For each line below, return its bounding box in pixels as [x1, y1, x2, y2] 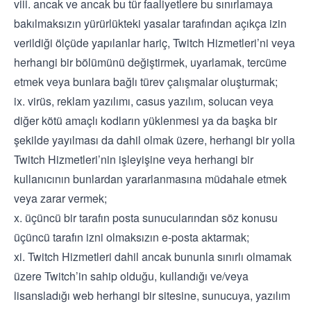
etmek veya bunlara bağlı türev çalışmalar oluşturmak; [14, 74, 278, 90]
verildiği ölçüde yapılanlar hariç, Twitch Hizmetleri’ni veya [14, 35, 295, 51]
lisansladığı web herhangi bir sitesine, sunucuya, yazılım [14, 287, 290, 303]
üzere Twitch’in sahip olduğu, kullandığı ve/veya [14, 268, 249, 284]
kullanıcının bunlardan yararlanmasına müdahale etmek [14, 171, 287, 187]
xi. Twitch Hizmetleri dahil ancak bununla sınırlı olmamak [14, 249, 292, 264]
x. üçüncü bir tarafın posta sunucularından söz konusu [14, 210, 278, 226]
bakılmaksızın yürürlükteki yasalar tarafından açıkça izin [14, 15, 287, 31]
